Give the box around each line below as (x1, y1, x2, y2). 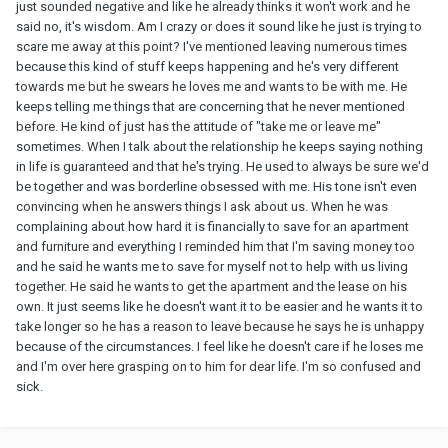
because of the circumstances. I (16, 339, 200, 355)
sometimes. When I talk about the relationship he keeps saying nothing (16, 139, 423, 155)
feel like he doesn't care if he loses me (200, 339, 423, 355)
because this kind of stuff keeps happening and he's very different (16, 59, 399, 75)
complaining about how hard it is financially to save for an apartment (16, 219, 409, 235)
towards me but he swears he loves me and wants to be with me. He (16, 79, 407, 95)
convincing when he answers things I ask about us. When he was (16, 199, 388, 215)
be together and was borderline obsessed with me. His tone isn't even (16, 179, 417, 195)
